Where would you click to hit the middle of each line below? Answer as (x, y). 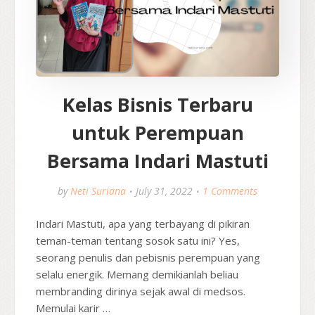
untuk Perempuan (157, 133)
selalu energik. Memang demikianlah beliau (137, 275)
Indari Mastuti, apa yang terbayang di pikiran (143, 224)
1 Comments (230, 191)
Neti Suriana (98, 191)
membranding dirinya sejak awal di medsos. (141, 291)
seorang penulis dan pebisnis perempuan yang (148, 258)
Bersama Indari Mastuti (157, 161)
